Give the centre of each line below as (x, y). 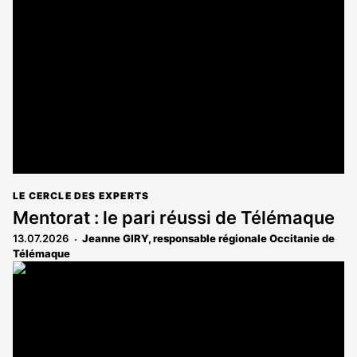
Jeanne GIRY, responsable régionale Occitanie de (208, 239)
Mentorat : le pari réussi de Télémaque (174, 218)
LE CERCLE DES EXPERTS (81, 196)
